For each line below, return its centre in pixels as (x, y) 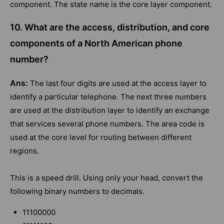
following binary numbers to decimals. (77, 191)
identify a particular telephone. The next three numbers (108, 97)
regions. (24, 151)
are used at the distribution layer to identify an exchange (110, 110)
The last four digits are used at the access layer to (118, 83)
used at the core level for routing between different (101, 137)
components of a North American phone (96, 43)
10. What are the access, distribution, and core (110, 27)
